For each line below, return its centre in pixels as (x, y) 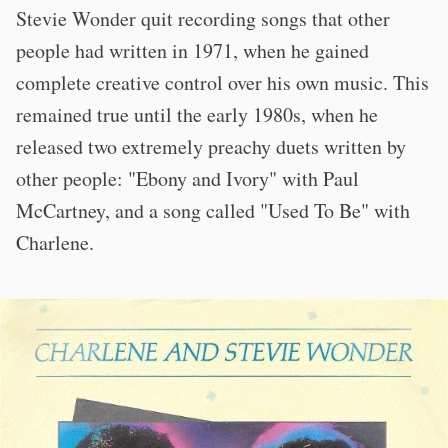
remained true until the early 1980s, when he (197, 114)
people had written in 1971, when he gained (192, 50)
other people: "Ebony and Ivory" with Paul (187, 178)
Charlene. (55, 242)
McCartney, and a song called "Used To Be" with (213, 210)
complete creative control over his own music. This (222, 82)
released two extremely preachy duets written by (211, 146)
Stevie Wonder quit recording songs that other (203, 18)
